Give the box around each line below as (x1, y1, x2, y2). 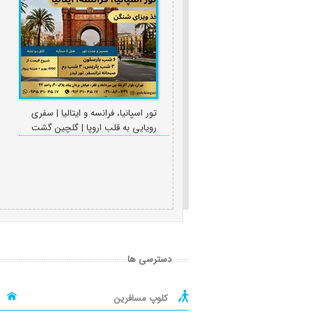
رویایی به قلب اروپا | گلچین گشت (31, 120, 157, 135)
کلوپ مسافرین (114, 291, 168, 306)
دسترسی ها (127, 252, 171, 267)
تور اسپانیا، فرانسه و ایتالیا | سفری (31, 106, 157, 120)
